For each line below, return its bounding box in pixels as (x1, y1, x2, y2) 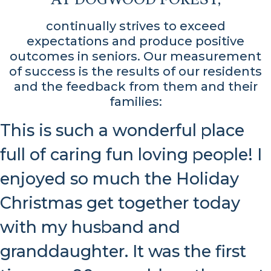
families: (109, 94, 162, 109)
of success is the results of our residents (9, 64, 262, 79)
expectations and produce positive (27, 33, 244, 48)
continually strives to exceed (45, 18, 226, 33)
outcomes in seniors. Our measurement (10, 48, 261, 64)
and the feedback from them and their (13, 79, 258, 94)
